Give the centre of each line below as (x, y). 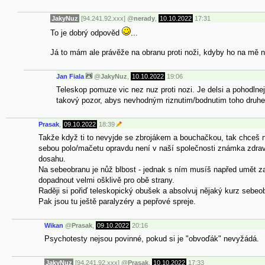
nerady (144, 19)
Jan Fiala (70, 77)
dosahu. (52, 159)
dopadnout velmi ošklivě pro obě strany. (106, 180)
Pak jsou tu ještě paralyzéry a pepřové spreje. (117, 201)
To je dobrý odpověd (86, 33)
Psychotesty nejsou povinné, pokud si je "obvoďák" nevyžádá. (152, 238)
